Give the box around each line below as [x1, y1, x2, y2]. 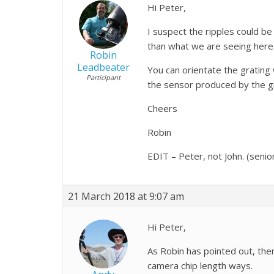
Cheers [147, 102, 177, 114]
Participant [86, 72, 120, 82]
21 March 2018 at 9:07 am [68, 189, 184, 203]
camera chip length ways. [147, 259, 253, 272]
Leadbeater [76, 60, 130, 74]
